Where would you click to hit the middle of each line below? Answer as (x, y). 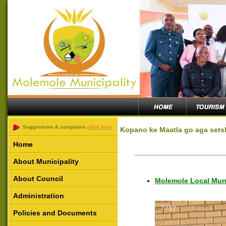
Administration (39, 196)
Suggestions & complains (54, 127)
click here (100, 127)
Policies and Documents (55, 213)
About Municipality (46, 161)
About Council (38, 179)
